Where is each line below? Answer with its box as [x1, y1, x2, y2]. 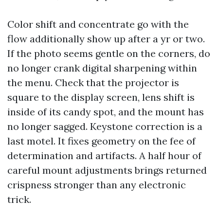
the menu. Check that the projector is [7, 76, 179, 89]
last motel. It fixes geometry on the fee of [7, 135, 196, 147]
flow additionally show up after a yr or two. [7, 33, 205, 45]
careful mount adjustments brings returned [7, 164, 207, 176]
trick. [7, 193, 31, 205]
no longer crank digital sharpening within [7, 62, 197, 74]
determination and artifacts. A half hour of [7, 149, 201, 162]
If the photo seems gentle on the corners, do [7, 47, 210, 59]
